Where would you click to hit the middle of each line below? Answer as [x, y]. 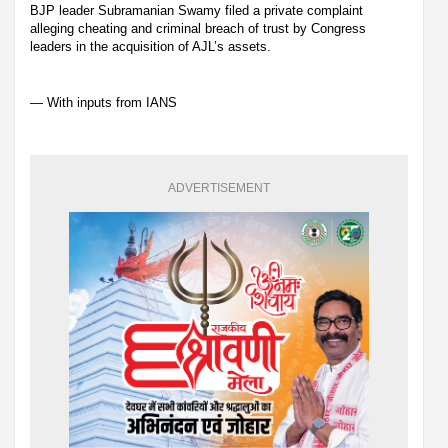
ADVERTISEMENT [219, 187]
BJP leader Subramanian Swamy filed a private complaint [196, 10]
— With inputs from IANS [103, 102]
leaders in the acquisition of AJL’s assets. [150, 46]
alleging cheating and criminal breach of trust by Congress [198, 28]
